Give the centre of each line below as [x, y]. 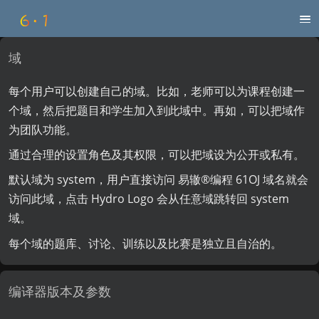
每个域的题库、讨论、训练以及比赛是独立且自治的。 [146, 243]
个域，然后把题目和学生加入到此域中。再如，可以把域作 [157, 110]
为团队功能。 [43, 129]
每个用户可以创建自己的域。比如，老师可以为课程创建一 [157, 91]
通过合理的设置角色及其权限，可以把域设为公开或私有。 [157, 154]
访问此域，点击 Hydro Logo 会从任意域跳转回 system [149, 199]
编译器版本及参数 [60, 292]
